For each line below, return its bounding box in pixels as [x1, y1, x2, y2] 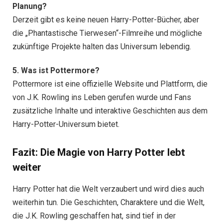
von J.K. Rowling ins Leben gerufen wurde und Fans [12, 93, 191, 103]
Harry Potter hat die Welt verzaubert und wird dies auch [12, 184, 204, 194]
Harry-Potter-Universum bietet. [12, 119, 119, 129]
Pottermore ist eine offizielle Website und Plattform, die [12, 79, 208, 89]
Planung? [12, 1, 47, 11]
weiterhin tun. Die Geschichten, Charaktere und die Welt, [12, 198, 205, 208]
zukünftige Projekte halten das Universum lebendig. [12, 42, 191, 52]
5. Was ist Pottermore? [12, 66, 100, 76]
